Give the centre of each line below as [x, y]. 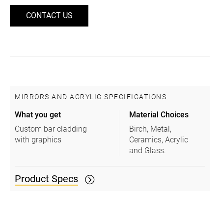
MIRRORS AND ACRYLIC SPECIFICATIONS [91, 97]
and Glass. [148, 151]
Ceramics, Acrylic [159, 140]
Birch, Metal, [151, 129]
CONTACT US [49, 16]
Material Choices [159, 115]
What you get [38, 115]
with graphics [38, 140]
